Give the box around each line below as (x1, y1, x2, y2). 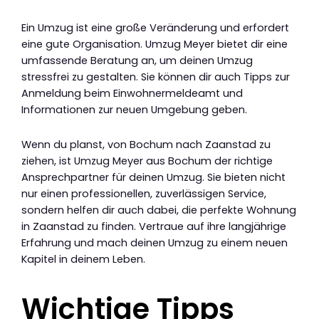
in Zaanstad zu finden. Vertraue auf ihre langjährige (21, 219, 286, 234)
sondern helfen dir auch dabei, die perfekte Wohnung (21, 202, 296, 217)
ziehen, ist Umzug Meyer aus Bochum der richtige (21, 153, 273, 168)
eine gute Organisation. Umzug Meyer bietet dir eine (21, 37, 288, 52)
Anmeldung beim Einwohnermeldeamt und (21, 86, 243, 101)
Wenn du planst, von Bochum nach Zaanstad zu (21, 137, 271, 152)
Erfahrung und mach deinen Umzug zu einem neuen (21, 235, 288, 250)
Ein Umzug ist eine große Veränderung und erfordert (21, 21, 289, 36)
